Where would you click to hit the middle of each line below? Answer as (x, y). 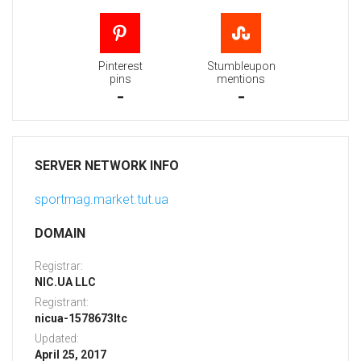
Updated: (57, 339)
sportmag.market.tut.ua (102, 200)
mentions (241, 79)
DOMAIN (60, 234)
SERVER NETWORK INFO (107, 166)
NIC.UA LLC (65, 282)
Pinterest (120, 66)
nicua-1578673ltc (81, 319)
